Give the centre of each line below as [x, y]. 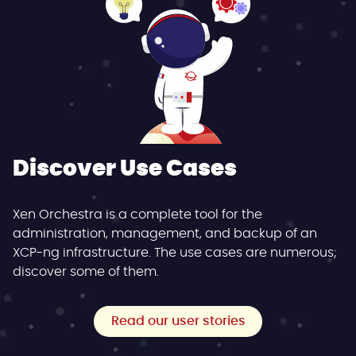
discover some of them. [86, 272]
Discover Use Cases [125, 170]
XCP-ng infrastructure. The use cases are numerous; [175, 253]
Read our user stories [178, 321]
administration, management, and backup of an [165, 234]
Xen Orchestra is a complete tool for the [137, 215]
